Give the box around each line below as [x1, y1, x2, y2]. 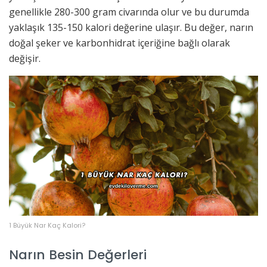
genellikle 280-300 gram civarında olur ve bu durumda [9, 5, 249, 19]
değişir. [9, 52, 41, 66]
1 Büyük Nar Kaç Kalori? [9, 221, 85, 231]
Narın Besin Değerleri [9, 245, 147, 264]
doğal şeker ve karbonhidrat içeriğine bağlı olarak [9, 36, 230, 50]
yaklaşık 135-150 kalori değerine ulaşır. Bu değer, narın [9, 21, 253, 35]
